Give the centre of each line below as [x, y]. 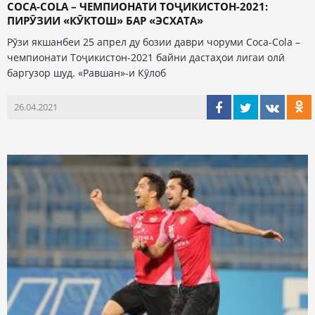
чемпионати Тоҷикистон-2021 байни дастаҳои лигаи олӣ [146, 57]
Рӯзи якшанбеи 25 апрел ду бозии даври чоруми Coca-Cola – [154, 41]
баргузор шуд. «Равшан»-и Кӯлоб [86, 72]
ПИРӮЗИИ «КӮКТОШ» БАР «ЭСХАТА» [105, 20]
